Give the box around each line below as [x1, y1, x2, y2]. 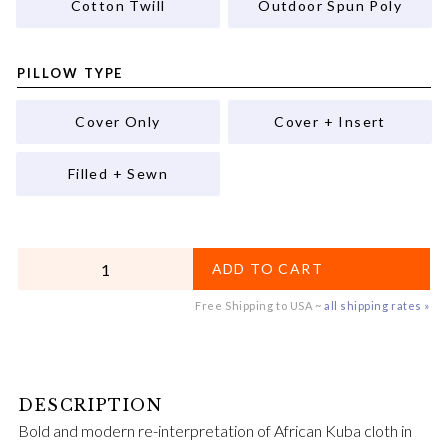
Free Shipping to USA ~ [192, 299, 324, 313]
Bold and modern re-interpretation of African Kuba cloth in [18, 421, 412, 441]
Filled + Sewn [67, 164, 169, 182]
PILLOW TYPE [17, 65, 124, 82]
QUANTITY [17, 248, 103, 265]
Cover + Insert [274, 112, 386, 130]
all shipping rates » [323, 299, 430, 313]
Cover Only [75, 112, 161, 130]
